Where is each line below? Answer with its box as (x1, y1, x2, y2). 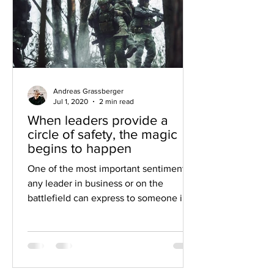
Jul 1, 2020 (53, 97, 88, 106)
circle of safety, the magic (28, 127, 177, 141)
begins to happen (28, 141, 131, 155)
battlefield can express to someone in (28, 193, 188, 203)
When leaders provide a (28, 113, 168, 127)
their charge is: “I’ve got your (28, 207, 150, 218)
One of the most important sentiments (28, 163, 190, 174)
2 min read (99, 97, 134, 106)
